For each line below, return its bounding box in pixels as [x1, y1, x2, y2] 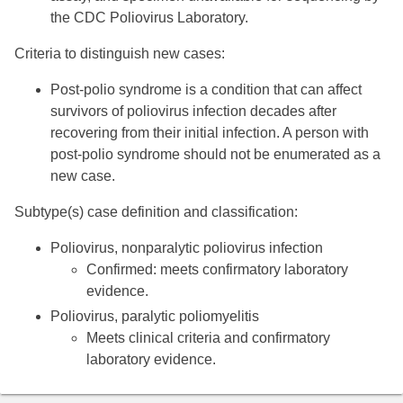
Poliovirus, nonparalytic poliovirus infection [50, 240, 323, 256]
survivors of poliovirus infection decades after [50, 103, 336, 120]
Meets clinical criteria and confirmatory [86, 330, 330, 346]
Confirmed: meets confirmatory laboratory [86, 262, 348, 278]
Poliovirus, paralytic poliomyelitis [50, 309, 259, 325]
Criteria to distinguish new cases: [14, 46, 225, 62]
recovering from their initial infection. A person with [50, 125, 369, 141]
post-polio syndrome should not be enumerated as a [50, 147, 381, 163]
